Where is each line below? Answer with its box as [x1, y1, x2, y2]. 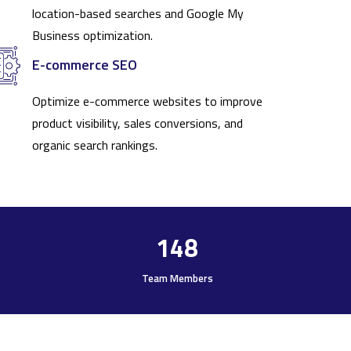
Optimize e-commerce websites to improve [32, 92, 262, 111]
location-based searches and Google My [32, 4, 244, 24]
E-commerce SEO [32, 54, 137, 76]
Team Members [141, 270, 213, 286]
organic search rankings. [32, 136, 157, 155]
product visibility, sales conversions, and [32, 114, 243, 133]
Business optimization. [32, 26, 153, 45]
